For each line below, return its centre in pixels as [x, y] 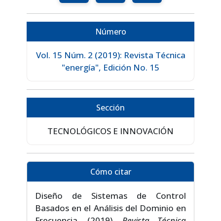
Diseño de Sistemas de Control [110, 196]
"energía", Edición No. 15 [110, 68]
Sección [110, 108]
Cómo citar [110, 172]
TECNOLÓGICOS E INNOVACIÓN [110, 131]
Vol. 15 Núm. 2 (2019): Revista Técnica [110, 55]
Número [110, 32]
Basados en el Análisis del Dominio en [110, 208]
